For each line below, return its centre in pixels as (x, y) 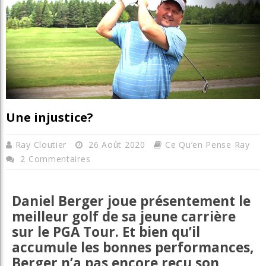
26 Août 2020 (117, 145)
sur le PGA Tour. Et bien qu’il (106, 232)
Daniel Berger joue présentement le (131, 201)
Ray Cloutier (42, 145)
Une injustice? (50, 118)
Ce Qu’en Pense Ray (208, 145)
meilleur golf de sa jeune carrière (124, 217)
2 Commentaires (56, 159)
